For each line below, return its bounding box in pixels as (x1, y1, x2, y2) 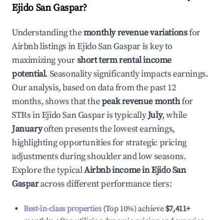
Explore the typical (12, 165, 84, 176)
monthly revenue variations (83, 27, 188, 38)
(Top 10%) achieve (101, 204, 164, 214)
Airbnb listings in (12, 41, 78, 52)
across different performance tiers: (38, 178, 172, 190)
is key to (140, 41, 173, 52)
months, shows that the (12, 96, 102, 107)
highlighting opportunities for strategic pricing (12, 137, 187, 148)
